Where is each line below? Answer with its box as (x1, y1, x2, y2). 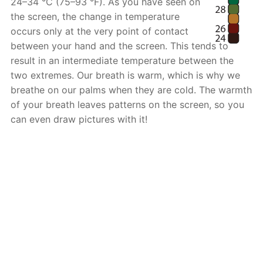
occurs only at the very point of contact (11, 25, 189, 38)
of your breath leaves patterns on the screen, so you (11, 99, 245, 111)
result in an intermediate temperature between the (11, 55, 234, 67)
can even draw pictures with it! (11, 113, 148, 126)
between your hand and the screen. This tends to (11, 40, 229, 52)
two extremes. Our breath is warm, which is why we (11, 69, 241, 82)
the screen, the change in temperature (11, 11, 180, 23)
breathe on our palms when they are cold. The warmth (11, 84, 252, 96)
